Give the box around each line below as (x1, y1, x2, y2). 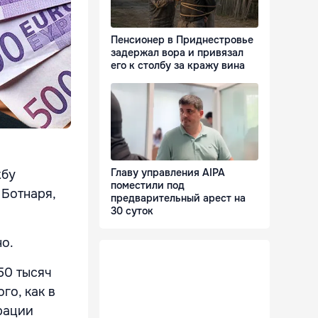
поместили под (111, 179, 185, 192)
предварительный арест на (111, 192, 246, 205)
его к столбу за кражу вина (111, 59, 245, 72)
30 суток (111, 204, 153, 218)
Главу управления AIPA (111, 166, 225, 180)
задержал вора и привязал (111, 46, 243, 60)
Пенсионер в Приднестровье (111, 33, 253, 47)
